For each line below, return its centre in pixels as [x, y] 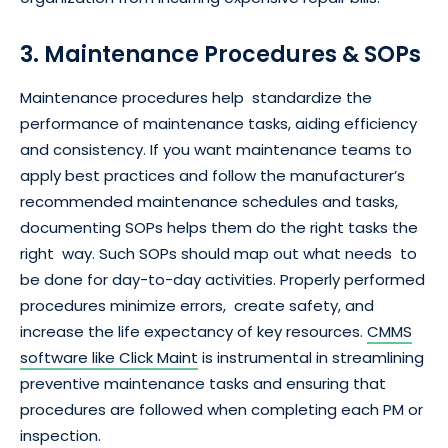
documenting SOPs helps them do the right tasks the [219, 228]
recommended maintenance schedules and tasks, [209, 202]
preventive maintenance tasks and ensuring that [203, 384]
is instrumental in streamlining [311, 358]
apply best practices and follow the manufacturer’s [212, 176]
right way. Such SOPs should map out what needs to [218, 254]
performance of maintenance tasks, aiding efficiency [218, 124]
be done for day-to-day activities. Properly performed [222, 280]
